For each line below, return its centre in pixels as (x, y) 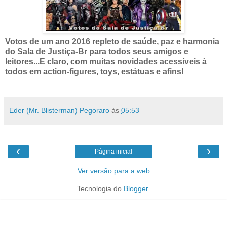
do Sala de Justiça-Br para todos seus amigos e (97, 51)
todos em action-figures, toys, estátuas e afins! (94, 71)
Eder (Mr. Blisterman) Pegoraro (59, 110)
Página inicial (113, 151)
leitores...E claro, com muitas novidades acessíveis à (106, 61)
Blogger (136, 188)
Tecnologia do (100, 188)
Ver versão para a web (113, 171)
